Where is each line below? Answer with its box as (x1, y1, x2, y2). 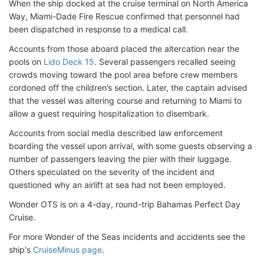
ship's (9, 245, 33, 255)
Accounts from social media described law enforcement (9, 128, 223, 138)
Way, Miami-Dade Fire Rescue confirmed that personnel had (9, 11, 240, 21)
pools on (9, 57, 44, 67)
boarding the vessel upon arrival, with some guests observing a (9, 141, 252, 151)
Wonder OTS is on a (9, 199, 87, 209)
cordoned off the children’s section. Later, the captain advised (9, 82, 247, 93)
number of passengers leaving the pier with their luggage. (9, 154, 232, 164)
